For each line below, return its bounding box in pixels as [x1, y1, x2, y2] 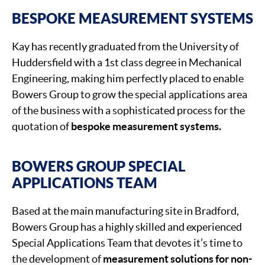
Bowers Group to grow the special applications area [12, 88, 247, 101]
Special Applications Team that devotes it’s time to [12, 236, 243, 249]
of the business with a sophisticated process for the [12, 104, 245, 117]
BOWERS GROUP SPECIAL [12, 157, 185, 174]
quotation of [12, 119, 71, 132]
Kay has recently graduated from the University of [12, 40, 239, 53]
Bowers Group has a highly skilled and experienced [12, 220, 242, 233]
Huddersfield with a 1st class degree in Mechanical [12, 56, 242, 69]
